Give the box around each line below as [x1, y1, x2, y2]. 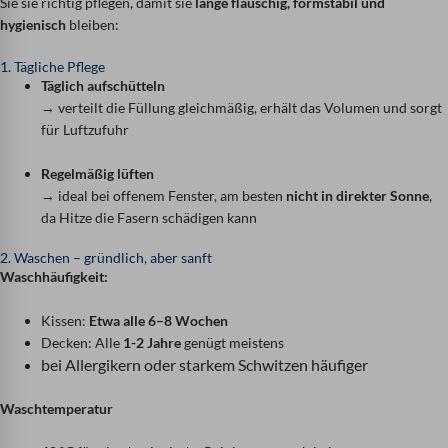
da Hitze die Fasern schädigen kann [41, 208, 258, 226]
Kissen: [41, 311, 90, 329]
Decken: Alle [41, 333, 124, 351]
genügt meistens [181, 333, 285, 351]
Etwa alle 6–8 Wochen [89, 311, 229, 329]
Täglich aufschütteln [41, 76, 166, 94]
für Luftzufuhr [41, 120, 130, 138]
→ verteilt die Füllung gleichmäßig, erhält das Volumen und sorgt [41, 98, 443, 116]
